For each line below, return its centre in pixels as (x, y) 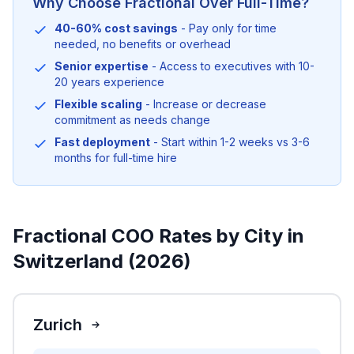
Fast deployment (102, 142)
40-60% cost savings (116, 28)
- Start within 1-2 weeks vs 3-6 (230, 142)
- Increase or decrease (204, 104)
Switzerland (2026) (102, 261)
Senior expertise (102, 66)
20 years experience (109, 82)
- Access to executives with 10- (232, 66)
